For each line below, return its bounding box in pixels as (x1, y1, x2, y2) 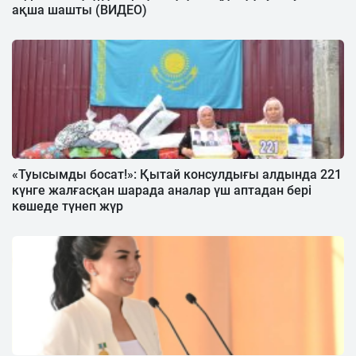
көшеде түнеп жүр (12, 198, 123, 214)
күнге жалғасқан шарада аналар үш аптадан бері (12, 182, 311, 198)
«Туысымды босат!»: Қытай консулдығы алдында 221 (12, 166, 342, 182)
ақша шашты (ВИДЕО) (12, 2, 147, 17)
